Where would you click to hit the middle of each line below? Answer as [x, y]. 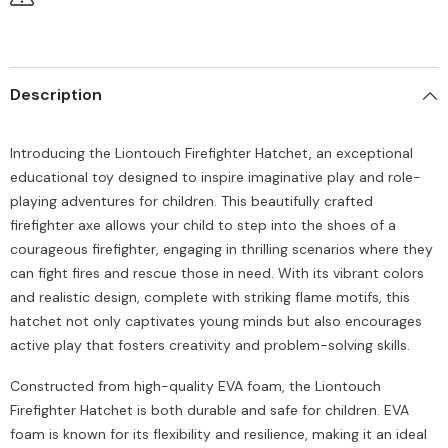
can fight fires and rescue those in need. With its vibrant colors [217, 273]
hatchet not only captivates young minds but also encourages [216, 321]
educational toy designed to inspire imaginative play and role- [215, 177]
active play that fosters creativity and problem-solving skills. [210, 345]
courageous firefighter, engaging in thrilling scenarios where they [221, 249]
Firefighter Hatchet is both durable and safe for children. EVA [209, 410]
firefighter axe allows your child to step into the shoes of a [203, 225]
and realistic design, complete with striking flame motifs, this [210, 297]
